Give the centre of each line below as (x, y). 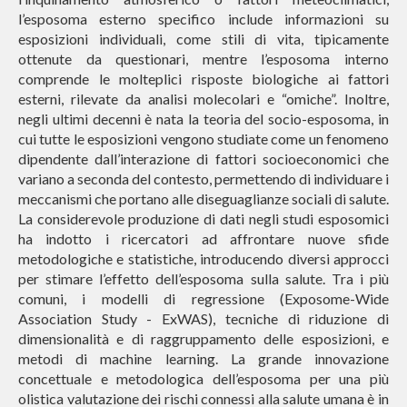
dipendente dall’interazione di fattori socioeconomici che (203, 159)
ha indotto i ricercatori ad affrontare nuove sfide (203, 239)
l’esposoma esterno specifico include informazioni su (203, 19)
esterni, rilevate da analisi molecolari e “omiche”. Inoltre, (203, 99)
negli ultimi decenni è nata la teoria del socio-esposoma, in (203, 119)
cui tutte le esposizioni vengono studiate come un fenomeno (203, 139)
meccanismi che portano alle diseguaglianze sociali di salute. (203, 199)
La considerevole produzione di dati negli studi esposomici (203, 219)
